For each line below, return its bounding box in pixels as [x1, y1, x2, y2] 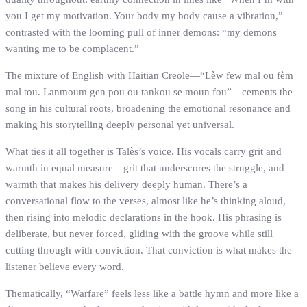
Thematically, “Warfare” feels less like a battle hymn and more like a [5, 288, 299, 299]
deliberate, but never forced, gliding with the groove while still [5, 228, 273, 240]
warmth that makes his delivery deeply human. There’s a [5, 179, 247, 191]
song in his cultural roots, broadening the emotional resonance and [5, 103, 291, 114]
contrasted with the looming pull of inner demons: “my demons [5, 27, 277, 38]
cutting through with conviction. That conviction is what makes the [5, 245, 292, 256]
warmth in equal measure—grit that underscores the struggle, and [5, 162, 284, 174]
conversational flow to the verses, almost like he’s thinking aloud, [5, 195, 286, 207]
